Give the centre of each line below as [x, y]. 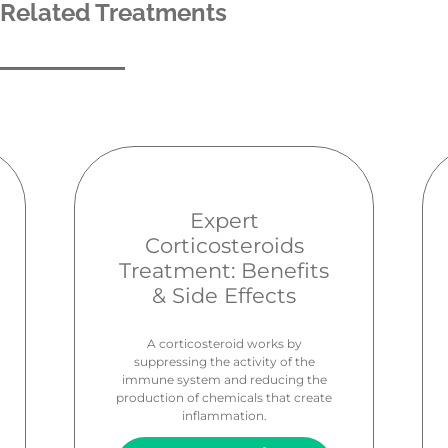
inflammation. [224, 415]
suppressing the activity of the [224, 361]
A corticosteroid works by [224, 343]
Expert [224, 220]
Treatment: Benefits [224, 270]
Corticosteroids [224, 245]
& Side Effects [224, 295]
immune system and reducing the [224, 379]
